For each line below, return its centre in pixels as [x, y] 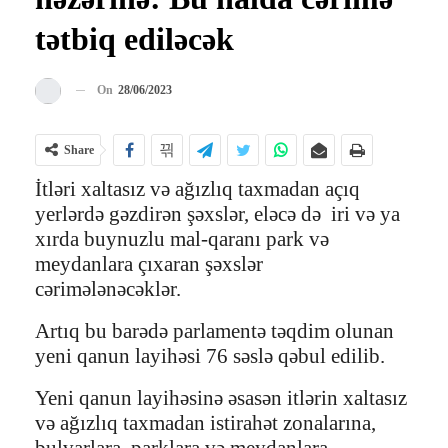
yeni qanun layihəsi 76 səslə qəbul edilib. [210, 355]
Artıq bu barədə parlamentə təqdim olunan [214, 330]
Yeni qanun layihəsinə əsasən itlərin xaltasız [221, 397]
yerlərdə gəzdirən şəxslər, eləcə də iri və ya [217, 213]
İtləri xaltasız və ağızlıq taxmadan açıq [197, 188]
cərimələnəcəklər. [108, 288]
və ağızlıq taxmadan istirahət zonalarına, [205, 422]
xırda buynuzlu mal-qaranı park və [182, 238]
